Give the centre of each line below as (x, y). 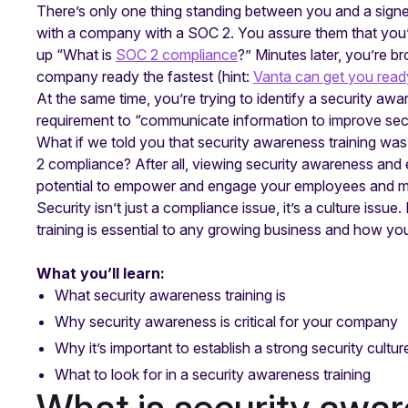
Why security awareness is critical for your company (228, 322)
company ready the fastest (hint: (145, 77)
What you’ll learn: (101, 274)
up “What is (76, 55)
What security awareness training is (170, 296)
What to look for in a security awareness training (213, 374)
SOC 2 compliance (177, 55)
